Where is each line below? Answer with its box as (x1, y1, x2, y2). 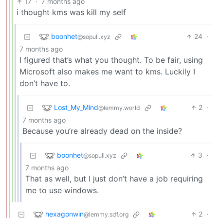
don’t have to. (19, 78, 70, 89)
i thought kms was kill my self (17, 7, 126, 18)
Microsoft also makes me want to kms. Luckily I (19, 67, 195, 77)
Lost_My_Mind (54, 103, 98, 111)
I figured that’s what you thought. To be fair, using (19, 55, 203, 65)
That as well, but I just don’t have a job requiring (25, 174, 203, 184)
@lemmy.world (98, 104, 140, 111)
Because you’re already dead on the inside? (22, 126, 182, 136)
